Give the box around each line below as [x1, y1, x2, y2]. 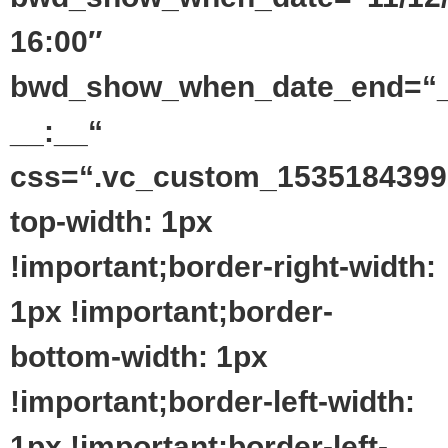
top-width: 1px [10, 204, 213, 238]
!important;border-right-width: [10, 249, 436, 283]
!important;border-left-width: [10, 384, 415, 418]
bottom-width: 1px [10, 339, 268, 373]
